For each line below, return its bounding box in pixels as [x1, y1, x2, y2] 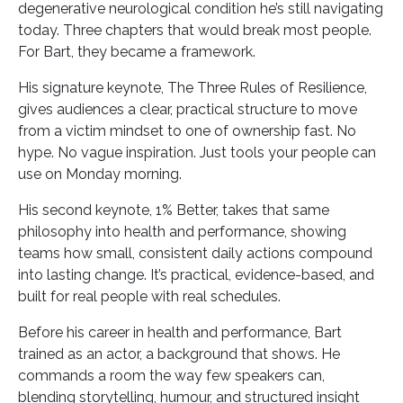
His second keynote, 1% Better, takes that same [18, 201, 329, 219]
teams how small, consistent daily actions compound [18, 244, 372, 262]
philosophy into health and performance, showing [18, 222, 346, 240]
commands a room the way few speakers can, [18, 366, 325, 384]
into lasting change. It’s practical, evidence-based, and [18, 265, 374, 283]
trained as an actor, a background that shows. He [18, 345, 340, 363]
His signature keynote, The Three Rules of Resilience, [18, 78, 367, 96]
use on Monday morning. [18, 165, 182, 183]
